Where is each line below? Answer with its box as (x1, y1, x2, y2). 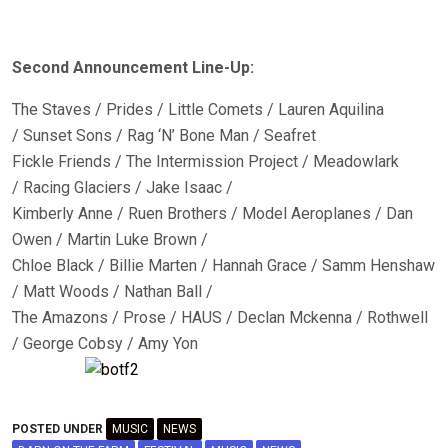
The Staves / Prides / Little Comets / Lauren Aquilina (12, 100, 384, 119)
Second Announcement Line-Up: (12, 58, 254, 77)
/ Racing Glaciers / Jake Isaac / (12, 178, 233, 197)
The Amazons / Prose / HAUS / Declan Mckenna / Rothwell (12, 308, 428, 327)
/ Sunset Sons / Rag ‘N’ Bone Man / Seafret (12, 126, 316, 145)
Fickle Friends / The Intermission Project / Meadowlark (12, 152, 399, 171)
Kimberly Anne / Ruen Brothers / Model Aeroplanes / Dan (12, 204, 413, 223)
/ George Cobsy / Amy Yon (12, 334, 198, 353)
